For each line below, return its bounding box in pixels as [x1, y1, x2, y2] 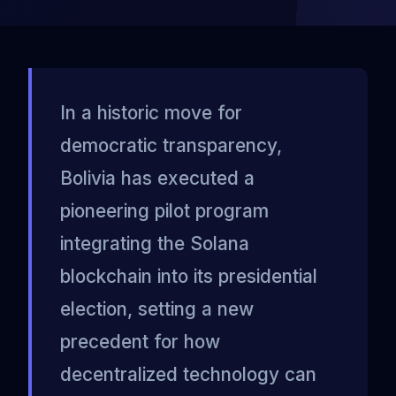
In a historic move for [60, 102, 242, 125]
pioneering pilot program [60, 200, 269, 223]
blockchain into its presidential [60, 265, 317, 288]
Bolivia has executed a [60, 167, 255, 190]
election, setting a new [60, 298, 254, 321]
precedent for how [60, 331, 220, 354]
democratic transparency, [60, 134, 282, 157]
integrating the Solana [60, 232, 249, 255]
